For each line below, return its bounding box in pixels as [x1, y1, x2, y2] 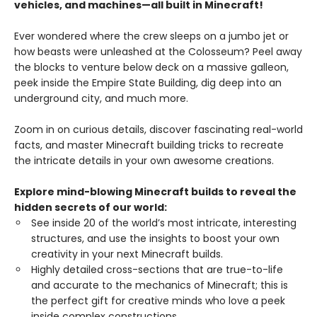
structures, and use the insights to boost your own [31, 231, 279, 246]
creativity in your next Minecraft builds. [31, 246, 223, 261]
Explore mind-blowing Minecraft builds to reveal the [14, 184, 296, 199]
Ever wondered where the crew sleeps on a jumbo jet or [14, 28, 289, 43]
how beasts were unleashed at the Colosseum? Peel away [14, 44, 302, 59]
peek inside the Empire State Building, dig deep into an [14, 75, 282, 90]
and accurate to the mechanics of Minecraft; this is [31, 277, 288, 292]
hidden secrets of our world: [14, 200, 167, 214]
